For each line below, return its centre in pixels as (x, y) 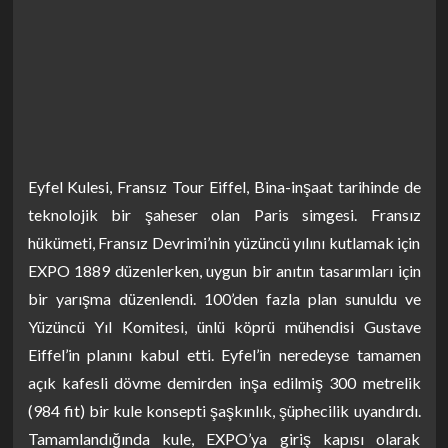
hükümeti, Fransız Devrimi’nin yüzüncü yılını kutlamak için (224, 242)
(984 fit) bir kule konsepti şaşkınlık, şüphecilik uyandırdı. (224, 410)
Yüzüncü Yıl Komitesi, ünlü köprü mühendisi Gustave (224, 326)
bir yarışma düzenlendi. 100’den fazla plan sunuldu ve (224, 298)
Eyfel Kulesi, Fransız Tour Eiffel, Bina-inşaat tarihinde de (224, 186)
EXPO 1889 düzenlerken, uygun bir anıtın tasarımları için (224, 270)
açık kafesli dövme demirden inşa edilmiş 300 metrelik (224, 382)
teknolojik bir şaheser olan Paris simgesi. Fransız (224, 214)
